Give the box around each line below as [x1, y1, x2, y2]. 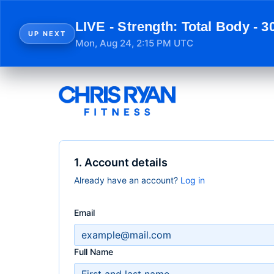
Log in [180, 175, 205, 185]
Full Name [74, 246, 113, 257]
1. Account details [74, 156, 168, 169]
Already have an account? [74, 175, 180, 185]
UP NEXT [28, 29, 66, 38]
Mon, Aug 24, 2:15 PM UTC [75, 37, 193, 49]
